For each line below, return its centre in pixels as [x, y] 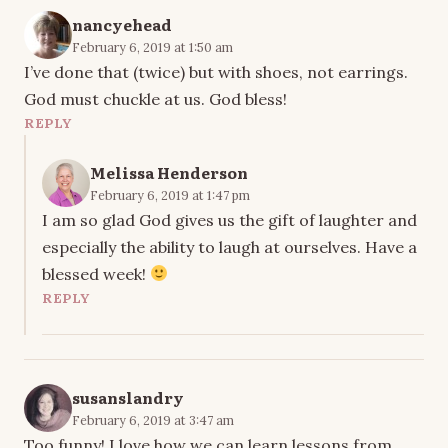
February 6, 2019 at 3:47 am [153, 419]
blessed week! [96, 273]
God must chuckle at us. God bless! [155, 98]
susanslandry [128, 397]
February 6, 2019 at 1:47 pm [170, 194]
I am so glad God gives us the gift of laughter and [229, 219]
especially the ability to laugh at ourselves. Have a [229, 246]
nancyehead [122, 24]
